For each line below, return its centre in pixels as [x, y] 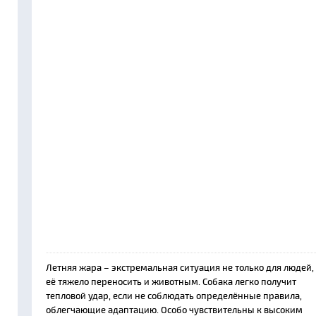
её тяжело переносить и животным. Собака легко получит [171, 281]
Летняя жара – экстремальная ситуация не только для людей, [180, 267]
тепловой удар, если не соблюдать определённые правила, [174, 296]
